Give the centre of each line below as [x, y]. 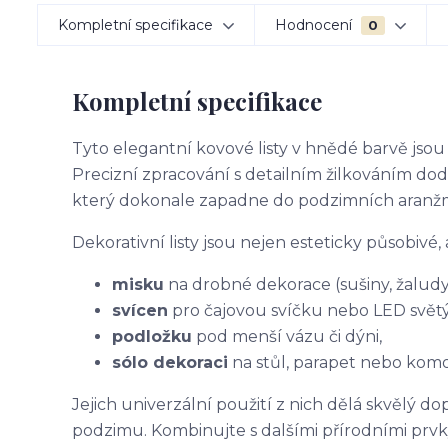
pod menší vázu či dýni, [287, 336]
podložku [152, 336]
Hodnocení [315, 25]
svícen [140, 310]
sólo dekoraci [170, 362]
